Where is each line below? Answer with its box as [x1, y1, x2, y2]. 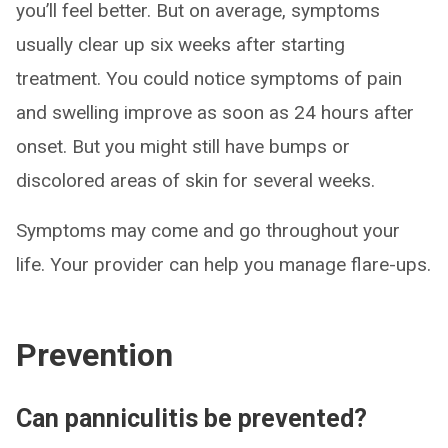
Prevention [16, 336, 173, 374]
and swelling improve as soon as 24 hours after [16, 101, 414, 124]
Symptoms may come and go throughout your [16, 219, 400, 242]
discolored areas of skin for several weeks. [16, 169, 375, 192]
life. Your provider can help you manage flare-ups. [16, 253, 431, 276]
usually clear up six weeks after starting [16, 33, 345, 56]
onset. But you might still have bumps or [16, 135, 350, 158]
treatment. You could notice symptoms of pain [16, 67, 402, 90]
